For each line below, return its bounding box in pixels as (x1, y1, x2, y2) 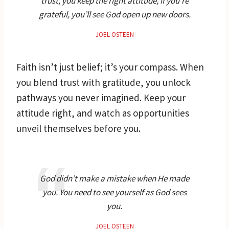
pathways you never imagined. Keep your (16, 91, 186, 104)
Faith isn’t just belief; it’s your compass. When (16, 60, 204, 73)
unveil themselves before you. (16, 122, 141, 134)
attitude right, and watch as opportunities (16, 106, 189, 119)
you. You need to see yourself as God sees (42, 186, 187, 198)
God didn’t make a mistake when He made (40, 172, 189, 184)
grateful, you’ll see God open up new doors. (38, 8, 191, 20)
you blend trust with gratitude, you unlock (16, 76, 191, 88)
